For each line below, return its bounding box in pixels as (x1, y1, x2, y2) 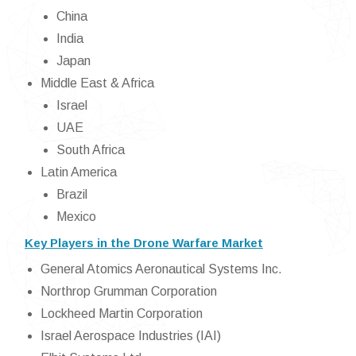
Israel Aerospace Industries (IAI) (41, 329, 221, 343)
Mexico (56, 210, 96, 224)
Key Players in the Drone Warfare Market (25, 236, 263, 250)
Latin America (41, 165, 117, 180)
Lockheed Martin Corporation (41, 307, 203, 321)
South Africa (56, 143, 125, 157)
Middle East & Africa (41, 76, 154, 91)
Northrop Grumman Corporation (41, 284, 217, 299)
